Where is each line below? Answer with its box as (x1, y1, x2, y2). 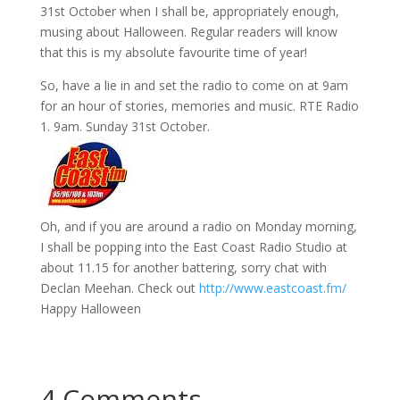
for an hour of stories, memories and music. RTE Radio (39, 97, 359, 114)
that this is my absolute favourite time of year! (39, 44, 307, 61)
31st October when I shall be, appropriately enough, (39, 3, 339, 20)
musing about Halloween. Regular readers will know (39, 23, 337, 40)
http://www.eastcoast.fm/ (198, 279, 346, 296)
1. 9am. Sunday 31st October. (39, 118, 210, 135)
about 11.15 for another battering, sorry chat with (39, 259, 327, 276)
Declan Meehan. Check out (39, 279, 199, 296)
